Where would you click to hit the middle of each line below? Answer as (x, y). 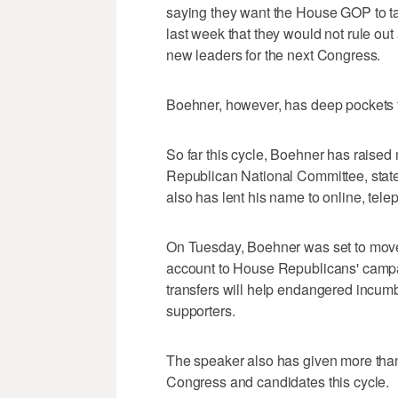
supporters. (201, 311)
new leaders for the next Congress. (274, 55)
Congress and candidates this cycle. (278, 382)
